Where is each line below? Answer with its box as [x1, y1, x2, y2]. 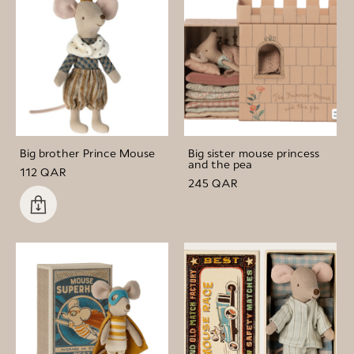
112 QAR [20, 164, 66, 179]
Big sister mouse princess [188, 145, 319, 160]
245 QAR [188, 175, 238, 190]
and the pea [188, 156, 252, 171]
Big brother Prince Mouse [20, 145, 155, 160]
